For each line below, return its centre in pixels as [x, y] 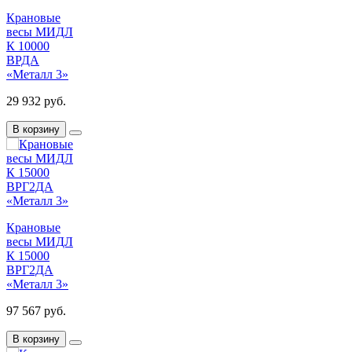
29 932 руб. [36, 101]
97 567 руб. [36, 310]
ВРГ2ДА [30, 269]
